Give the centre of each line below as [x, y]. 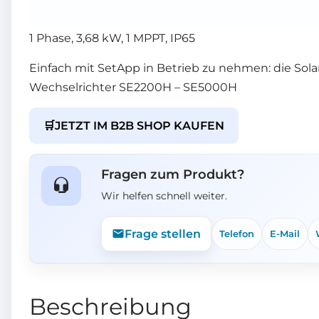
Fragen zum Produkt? [173, 174]
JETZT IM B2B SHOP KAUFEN [140, 125]
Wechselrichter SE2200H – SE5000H [133, 87]
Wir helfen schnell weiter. [164, 195]
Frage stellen [163, 234]
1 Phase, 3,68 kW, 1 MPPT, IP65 [112, 38]
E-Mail [285, 233]
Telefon [237, 233]
